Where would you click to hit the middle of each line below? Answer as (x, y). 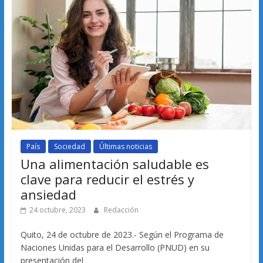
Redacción (121, 210)
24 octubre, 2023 (57, 210)
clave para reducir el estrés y (107, 179)
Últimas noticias (125, 146)
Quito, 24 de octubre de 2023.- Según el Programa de (122, 234)
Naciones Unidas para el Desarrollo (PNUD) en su (115, 247)
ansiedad (48, 194)
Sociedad (69, 146)
